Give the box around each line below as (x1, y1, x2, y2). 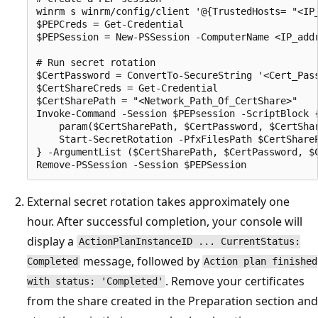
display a (27, 233, 77, 249)
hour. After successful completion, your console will (27, 213, 302, 229)
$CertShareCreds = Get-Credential (36, 82, 218, 94)
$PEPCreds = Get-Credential (36, 18, 184, 30)
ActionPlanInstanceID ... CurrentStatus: (78, 236, 300, 248)
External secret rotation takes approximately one (27, 193, 290, 209)
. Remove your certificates (165, 273, 305, 289)
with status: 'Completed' (27, 275, 163, 287)
